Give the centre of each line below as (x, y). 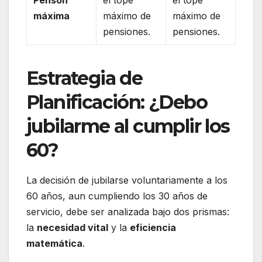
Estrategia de (85, 78)
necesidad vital (73, 228)
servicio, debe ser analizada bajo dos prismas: (128, 212)
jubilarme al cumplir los (128, 126)
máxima (52, 15)
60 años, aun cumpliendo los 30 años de (117, 196)
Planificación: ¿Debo (117, 102)
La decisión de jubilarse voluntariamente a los (127, 180)
